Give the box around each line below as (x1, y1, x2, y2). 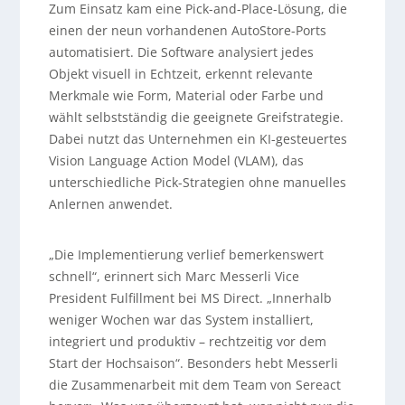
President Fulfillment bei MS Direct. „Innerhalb (48, 289, 332, 307)
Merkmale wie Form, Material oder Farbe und (48, 87, 324, 105)
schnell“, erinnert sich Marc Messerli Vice (48, 268, 299, 286)
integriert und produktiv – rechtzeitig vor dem (48, 333, 326, 351)
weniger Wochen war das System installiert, (48, 311, 314, 329)
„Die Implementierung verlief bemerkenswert (48, 246, 324, 264)
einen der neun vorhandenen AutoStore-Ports (48, 22, 326, 40)
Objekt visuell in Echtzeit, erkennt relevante (48, 65, 313, 83)
